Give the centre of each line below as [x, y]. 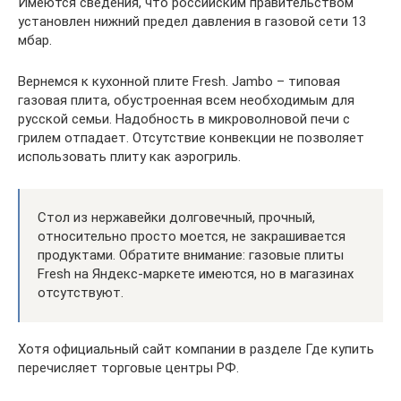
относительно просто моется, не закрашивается [192, 236]
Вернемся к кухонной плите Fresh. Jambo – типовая [179, 81]
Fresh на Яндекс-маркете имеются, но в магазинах [196, 274]
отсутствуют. [81, 293]
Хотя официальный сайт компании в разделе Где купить [196, 349]
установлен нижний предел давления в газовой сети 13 [192, 21]
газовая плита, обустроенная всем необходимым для [186, 100]
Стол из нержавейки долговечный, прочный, [176, 218]
